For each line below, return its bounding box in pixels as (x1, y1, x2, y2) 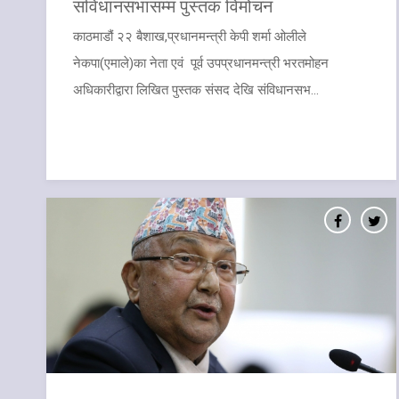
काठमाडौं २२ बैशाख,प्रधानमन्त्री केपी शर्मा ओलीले (73, 28, 306, 45)
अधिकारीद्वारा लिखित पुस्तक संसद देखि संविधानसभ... (73, 81, 319, 98)
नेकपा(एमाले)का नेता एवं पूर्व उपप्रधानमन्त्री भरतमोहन (73, 54, 329, 71)
